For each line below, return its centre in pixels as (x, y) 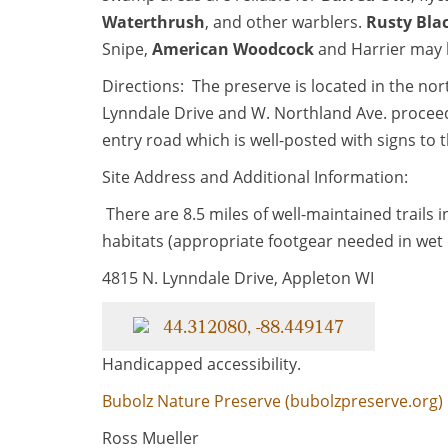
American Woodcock (233, 49)
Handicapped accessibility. (201, 364)
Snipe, (127, 49)
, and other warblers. (285, 22)
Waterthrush (153, 22)
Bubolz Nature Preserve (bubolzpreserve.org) (272, 401)
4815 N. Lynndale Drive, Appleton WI (238, 278)
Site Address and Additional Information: (257, 177)
